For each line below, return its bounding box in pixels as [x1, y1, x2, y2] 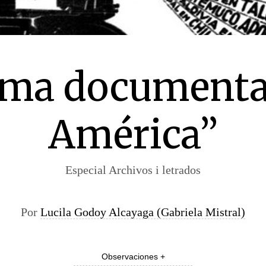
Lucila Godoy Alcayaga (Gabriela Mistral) [40, 205, 245, 218]
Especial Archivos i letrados [65, 163, 201, 176]
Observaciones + [101, 252, 165, 261]
